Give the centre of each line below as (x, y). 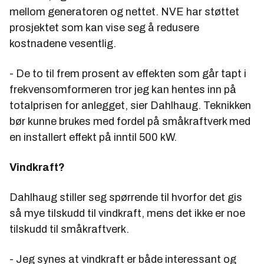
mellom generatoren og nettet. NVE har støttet (124, 11)
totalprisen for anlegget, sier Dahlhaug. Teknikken (130, 105)
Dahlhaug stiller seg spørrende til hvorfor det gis (126, 197)
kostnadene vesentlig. (63, 43)
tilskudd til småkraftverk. (69, 229)
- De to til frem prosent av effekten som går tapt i (128, 73)
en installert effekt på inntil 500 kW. (93, 137)
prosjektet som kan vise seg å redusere (104, 27)
